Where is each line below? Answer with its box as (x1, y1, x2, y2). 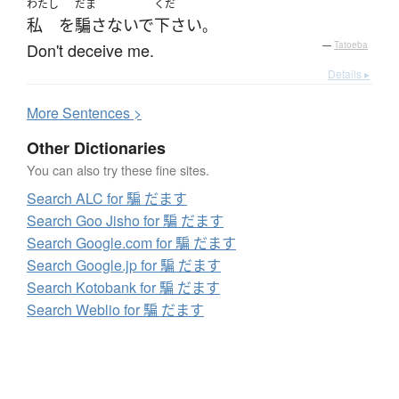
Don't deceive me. (27, 38, 154, 62)
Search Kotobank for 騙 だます (27, 277, 220, 298)
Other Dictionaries (27, 136, 166, 160)
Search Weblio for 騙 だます (27, 299, 204, 321)
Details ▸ (328, 66, 370, 82)
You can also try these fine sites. (27, 160, 209, 180)
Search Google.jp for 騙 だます (27, 255, 221, 276)
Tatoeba (334, 38, 368, 52)
